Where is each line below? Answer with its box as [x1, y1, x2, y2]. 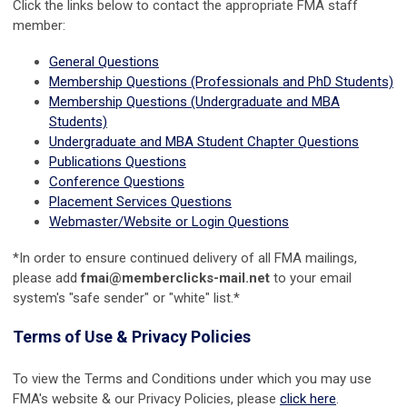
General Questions [49, 53, 159, 70]
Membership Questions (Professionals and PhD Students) [49, 73, 393, 90]
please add [13, 269, 81, 286]
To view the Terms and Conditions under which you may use [13, 370, 372, 387]
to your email [270, 269, 352, 286]
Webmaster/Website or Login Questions [49, 213, 289, 230]
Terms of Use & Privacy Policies [13, 326, 251, 346]
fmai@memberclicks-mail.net [81, 269, 270, 286]
